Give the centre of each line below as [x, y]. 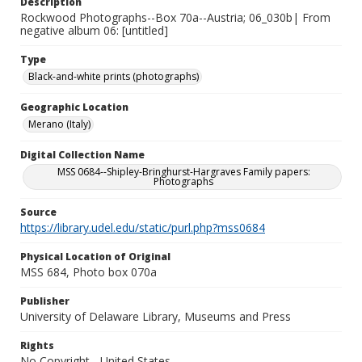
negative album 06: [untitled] [94, 30]
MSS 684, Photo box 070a [88, 272]
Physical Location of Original [95, 257]
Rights [37, 345]
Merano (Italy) [59, 124]
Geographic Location [74, 107]
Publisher [45, 301]
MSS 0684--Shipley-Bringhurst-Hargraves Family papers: [183, 172]
